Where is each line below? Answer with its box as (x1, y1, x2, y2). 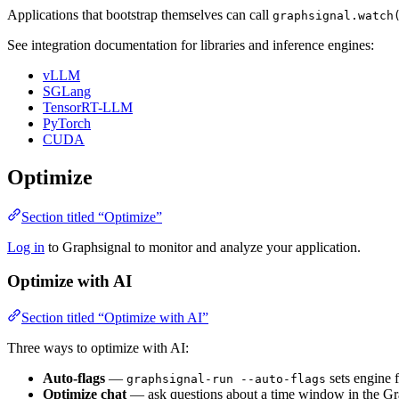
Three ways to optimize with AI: (7, 340, 189, 356)
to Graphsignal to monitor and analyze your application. (45, 239, 361, 255)
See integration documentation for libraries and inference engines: (7, 37, 374, 53)
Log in (7, 239, 45, 255)
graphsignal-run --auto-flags (126, 372, 326, 387)
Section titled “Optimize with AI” (21, 310, 208, 326)
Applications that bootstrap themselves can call (7, 6, 273, 22)
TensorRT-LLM (43, 99, 133, 115)
